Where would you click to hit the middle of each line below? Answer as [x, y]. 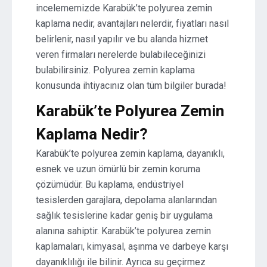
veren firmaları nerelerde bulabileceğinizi [121, 55]
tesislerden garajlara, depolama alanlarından [126, 200]
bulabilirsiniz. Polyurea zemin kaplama [115, 70]
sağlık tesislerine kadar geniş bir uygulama [124, 215]
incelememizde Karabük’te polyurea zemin [124, 8]
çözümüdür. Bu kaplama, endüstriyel [110, 184]
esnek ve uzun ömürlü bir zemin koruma [118, 169]
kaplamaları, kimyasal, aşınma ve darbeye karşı [132, 246]
